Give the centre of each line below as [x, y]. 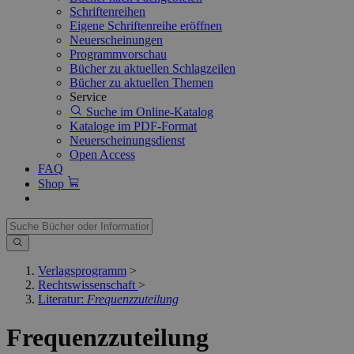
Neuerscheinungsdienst [127, 140]
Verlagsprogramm [82, 271]
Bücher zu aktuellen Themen [141, 83]
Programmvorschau [118, 54]
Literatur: [62, 299]
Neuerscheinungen [116, 40]
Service [88, 97]
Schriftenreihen [107, 11]
